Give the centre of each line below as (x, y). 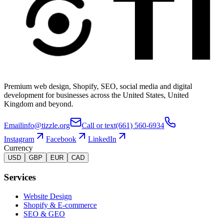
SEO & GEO (44, 214)
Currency (18, 148)
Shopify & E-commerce (60, 205)
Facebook (61, 139)
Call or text (99, 126)
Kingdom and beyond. (39, 104)
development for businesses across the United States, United (96, 95)
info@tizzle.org (46, 126)
